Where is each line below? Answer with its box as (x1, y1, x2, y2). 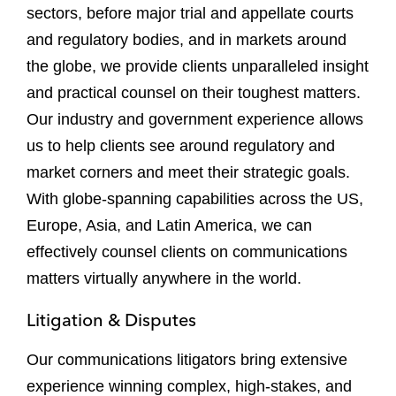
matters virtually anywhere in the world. (27, 270, 301, 287)
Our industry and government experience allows (27, 110, 363, 128)
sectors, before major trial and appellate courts (27, 4, 354, 22)
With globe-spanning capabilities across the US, (27, 190, 363, 208)
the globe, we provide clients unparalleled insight (27, 57, 369, 75)
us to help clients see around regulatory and (27, 137, 335, 155)
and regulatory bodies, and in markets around (27, 31, 346, 49)
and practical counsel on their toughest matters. (27, 84, 361, 102)
